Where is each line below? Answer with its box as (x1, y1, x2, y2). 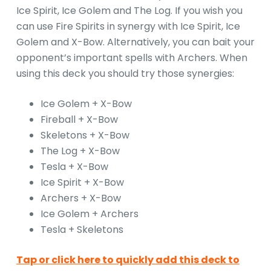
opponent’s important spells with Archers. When (16, 50, 247, 65)
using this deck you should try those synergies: (16, 66, 234, 80)
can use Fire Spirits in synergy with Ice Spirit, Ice (16, 19, 240, 33)
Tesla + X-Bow (40, 159, 108, 174)
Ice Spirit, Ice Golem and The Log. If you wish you (16, 3, 243, 18)
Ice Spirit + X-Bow (40, 175, 124, 189)
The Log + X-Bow (40, 143, 120, 158)
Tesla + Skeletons (40, 222, 123, 237)
